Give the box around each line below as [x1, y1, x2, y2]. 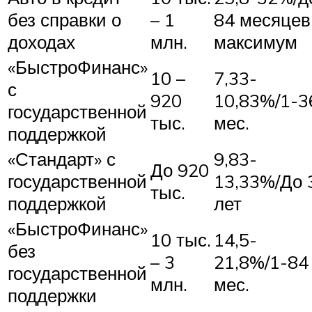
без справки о [8, 8, 121, 31]
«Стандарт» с [8, 148, 116, 171]
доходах [8, 31, 75, 54]
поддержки [8, 284, 97, 307]
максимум [214, 31, 297, 54]
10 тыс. [150, 228, 211, 251]
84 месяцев [214, 8, 311, 31]
